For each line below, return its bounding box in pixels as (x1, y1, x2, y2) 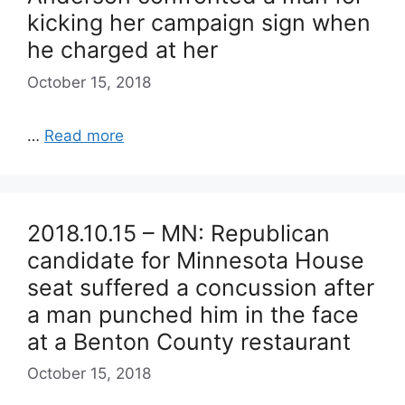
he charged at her (27, 36, 218, 63)
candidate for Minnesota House (27, 246, 364, 274)
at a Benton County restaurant (27, 327, 351, 355)
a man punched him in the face (27, 300, 359, 328)
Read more (44, 126, 124, 145)
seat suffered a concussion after (27, 273, 374, 301)
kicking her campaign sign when (27, 9, 371, 36)
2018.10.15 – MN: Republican (27, 219, 330, 247)
